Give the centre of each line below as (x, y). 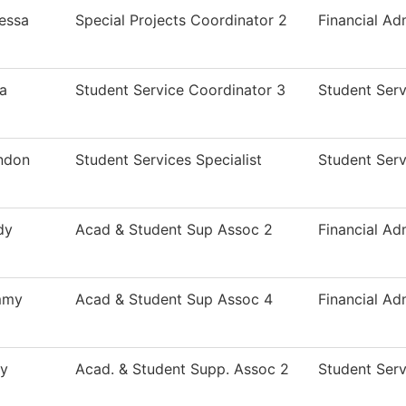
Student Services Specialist (169, 160)
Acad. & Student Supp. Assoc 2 (182, 369)
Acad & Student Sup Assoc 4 (174, 300)
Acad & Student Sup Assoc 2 (174, 230)
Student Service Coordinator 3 (180, 90)
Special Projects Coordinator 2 (181, 20)
